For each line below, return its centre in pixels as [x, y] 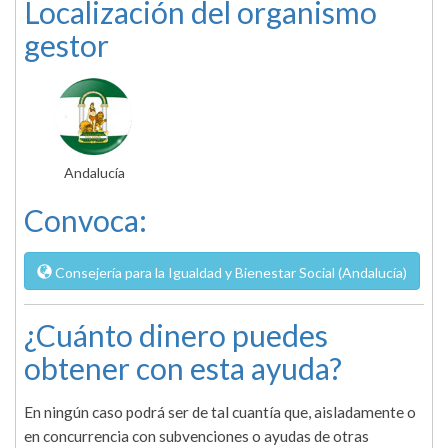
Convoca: [85, 220]
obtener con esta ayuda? [183, 368]
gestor [66, 45]
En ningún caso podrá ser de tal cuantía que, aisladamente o [220, 412]
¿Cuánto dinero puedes [176, 335]
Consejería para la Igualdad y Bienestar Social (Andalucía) [229, 273]
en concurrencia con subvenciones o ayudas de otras [196, 436]
